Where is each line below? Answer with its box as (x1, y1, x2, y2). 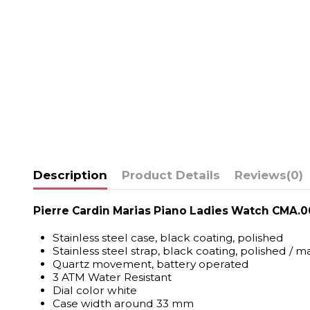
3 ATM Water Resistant (52, 270, 172, 284)
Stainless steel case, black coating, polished (52, 230, 284, 244)
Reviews (234, 167, 286, 182)
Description (33, 167, 107, 182)
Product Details (121, 167, 220, 182)
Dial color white (52, 283, 137, 297)
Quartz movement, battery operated (52, 257, 249, 271)
